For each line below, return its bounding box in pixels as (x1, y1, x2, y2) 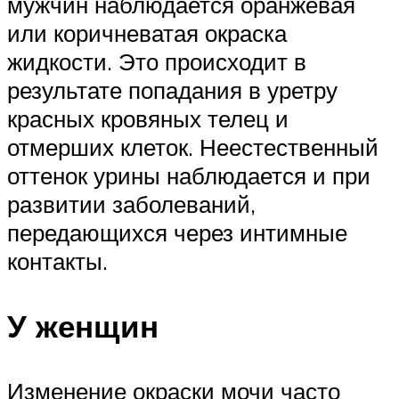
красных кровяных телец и (7, 103, 289, 133)
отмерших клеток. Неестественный (7, 132, 379, 161)
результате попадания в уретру (7, 75, 338, 104)
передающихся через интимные (7, 217, 347, 247)
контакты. (7, 246, 108, 275)
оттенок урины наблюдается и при (7, 160, 370, 190)
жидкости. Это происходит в (7, 46, 306, 76)
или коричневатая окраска (7, 18, 287, 47)
